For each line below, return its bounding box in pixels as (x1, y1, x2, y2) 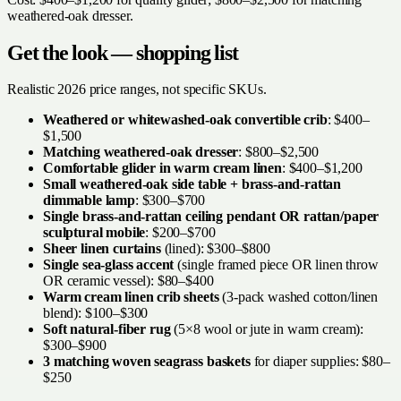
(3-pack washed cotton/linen (218, 288, 379, 304)
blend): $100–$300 (43, 304, 149, 320)
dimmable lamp (43, 192, 135, 208)
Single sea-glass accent (43, 256, 175, 272)
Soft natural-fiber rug (43, 320, 171, 337)
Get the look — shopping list (7, 41, 238, 64)
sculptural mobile (43, 224, 146, 240)
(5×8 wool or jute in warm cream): (170, 320, 364, 337)
